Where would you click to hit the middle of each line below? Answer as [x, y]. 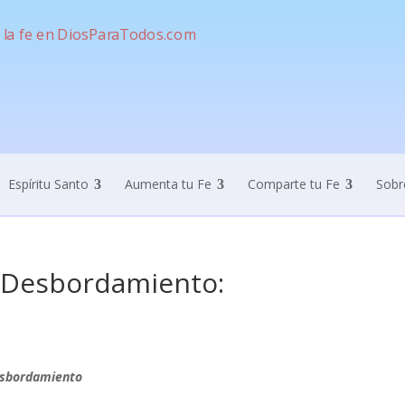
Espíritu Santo [48, 184]
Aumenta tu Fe [168, 184]
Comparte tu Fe [293, 184]
